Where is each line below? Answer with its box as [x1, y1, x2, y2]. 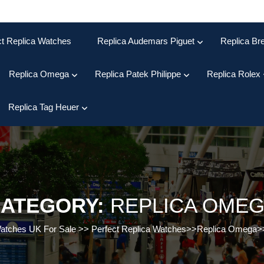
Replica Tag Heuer [8, 102, 79, 112]
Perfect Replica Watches [91, 224, 186, 234]
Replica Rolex [207, 69, 260, 79]
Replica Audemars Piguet [97, 36, 194, 46]
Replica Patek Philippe [95, 69, 181, 79]
